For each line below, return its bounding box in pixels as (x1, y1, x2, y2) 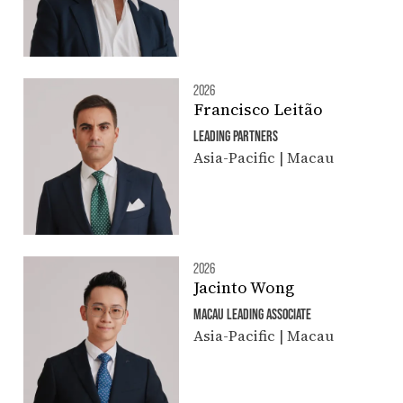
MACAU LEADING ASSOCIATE (193, 304, 311, 322)
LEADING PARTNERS (193, 127, 278, 145)
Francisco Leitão (193, 98, 323, 121)
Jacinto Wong (193, 275, 294, 299)
